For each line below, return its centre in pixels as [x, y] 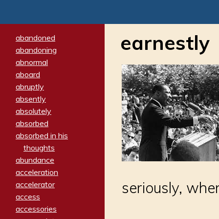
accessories [36, 208]
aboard [28, 74]
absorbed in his [42, 135]
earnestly [165, 43]
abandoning [36, 50]
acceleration [37, 172]
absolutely [33, 111]
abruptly [30, 86]
